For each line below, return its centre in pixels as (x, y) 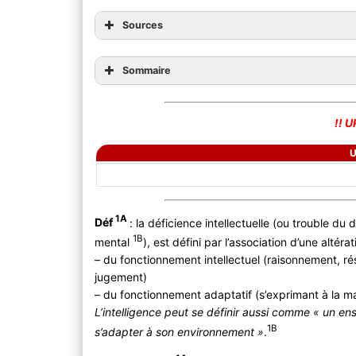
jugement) (121, 277)
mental (114, 242)
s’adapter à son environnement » (180, 331)
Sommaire (147, 70)
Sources (143, 25)
